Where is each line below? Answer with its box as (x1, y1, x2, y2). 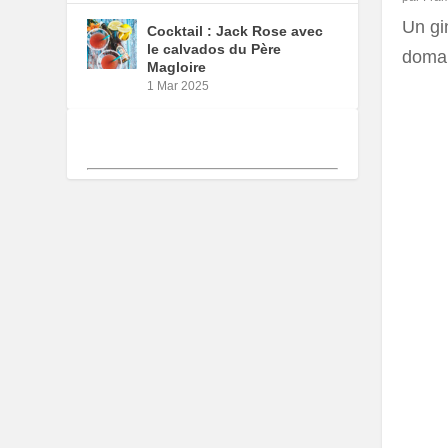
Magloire (147, 59, 207, 76)
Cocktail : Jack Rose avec (147, 23, 324, 40)
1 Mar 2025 (147, 79, 210, 94)
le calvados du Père (147, 41, 282, 58)
